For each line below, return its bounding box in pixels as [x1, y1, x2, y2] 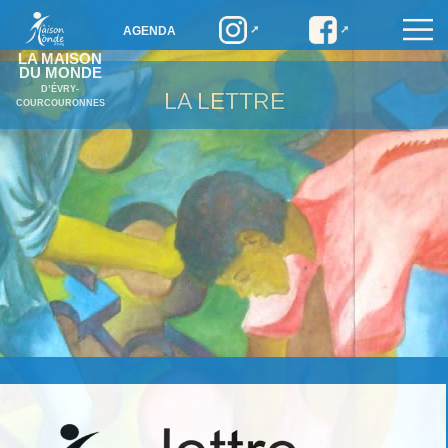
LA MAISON [18, 51, 102, 67]
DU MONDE [18, 65, 102, 81]
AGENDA [123, 24, 177, 38]
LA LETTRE [163, 87, 285, 114]
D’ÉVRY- [41, 84, 79, 94]
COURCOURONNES [15, 98, 105, 108]
